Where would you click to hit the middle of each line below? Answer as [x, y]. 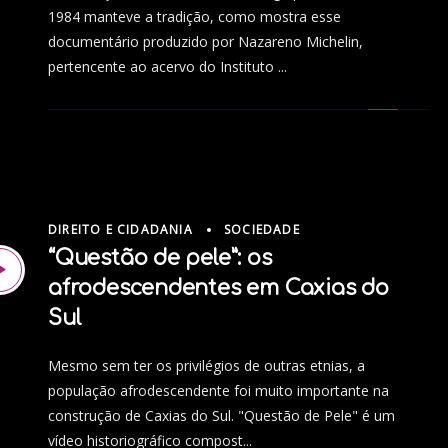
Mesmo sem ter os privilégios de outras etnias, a [206, 366]
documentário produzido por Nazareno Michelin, [205, 41]
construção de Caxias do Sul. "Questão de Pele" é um [221, 416]
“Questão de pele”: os [160, 258]
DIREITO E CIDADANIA [120, 229]
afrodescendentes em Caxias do [218, 288]
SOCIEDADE [262, 229]
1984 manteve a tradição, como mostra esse [194, 16]
